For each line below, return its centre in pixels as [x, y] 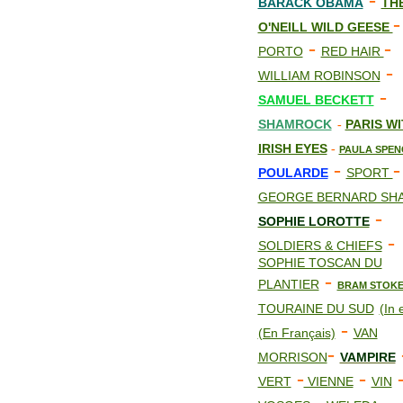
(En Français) [296, 333]
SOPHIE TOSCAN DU [320, 263]
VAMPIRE [367, 357]
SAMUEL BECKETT [316, 100]
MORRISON [292, 357]
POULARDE [293, 173]
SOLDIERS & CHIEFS [320, 246]
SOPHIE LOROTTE [313, 221]
